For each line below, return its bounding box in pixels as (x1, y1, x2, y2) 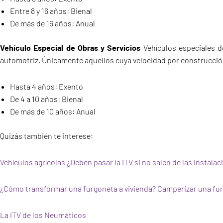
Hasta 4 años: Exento (10, 82, 83, 92)
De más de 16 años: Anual (10, 18, 95, 28)
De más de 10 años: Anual (10, 107, 96, 116)
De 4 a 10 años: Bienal (10, 94, 83, 104)
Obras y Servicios (77, 43, 141, 53)
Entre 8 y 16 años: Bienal (10, 6, 92, 16)
